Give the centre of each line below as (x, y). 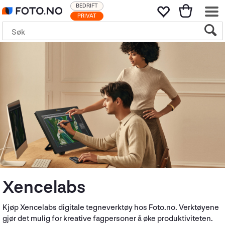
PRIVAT (87, 16)
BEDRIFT (87, 6)
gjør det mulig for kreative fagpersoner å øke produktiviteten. (108, 219)
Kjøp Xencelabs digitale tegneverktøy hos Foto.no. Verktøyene (111, 208)
